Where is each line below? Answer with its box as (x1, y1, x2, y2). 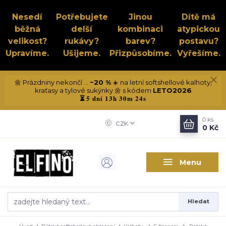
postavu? (179, 36, 218, 46)
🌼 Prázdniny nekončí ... (14, 78, 90, 86)
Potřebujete (55, 12, 108, 22)
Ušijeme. (63, 48, 101, 58)
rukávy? (65, 36, 99, 46)
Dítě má (182, 12, 216, 22)
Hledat (187, 198, 209, 205)
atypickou (177, 24, 220, 34)
